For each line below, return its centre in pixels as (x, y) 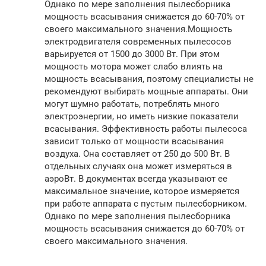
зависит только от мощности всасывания (134, 141)
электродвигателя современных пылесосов (138, 41)
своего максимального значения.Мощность (138, 29)
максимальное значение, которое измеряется (142, 191)
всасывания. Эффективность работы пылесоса (146, 129)
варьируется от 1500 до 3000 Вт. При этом (132, 54)
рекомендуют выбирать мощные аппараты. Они (146, 91)
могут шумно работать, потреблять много (132, 104)
